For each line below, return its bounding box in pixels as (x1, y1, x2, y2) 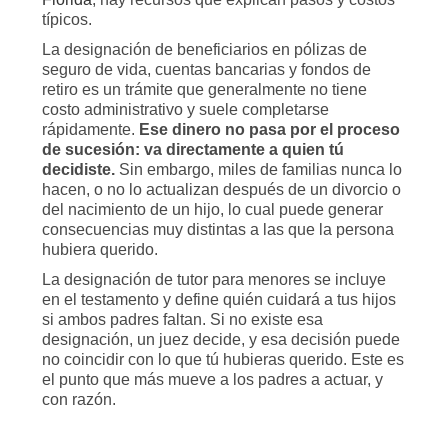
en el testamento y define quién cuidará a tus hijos (42, 291, 396, 308)
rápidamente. (42, 121, 139, 138)
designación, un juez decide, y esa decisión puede (42, 331, 400, 348)
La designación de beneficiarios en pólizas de (42, 41, 367, 58)
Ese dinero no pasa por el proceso (139, 121, 400, 138)
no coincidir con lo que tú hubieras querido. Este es (42, 351, 404, 368)
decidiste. (42, 161, 115, 178)
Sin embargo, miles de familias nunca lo (115, 161, 402, 178)
